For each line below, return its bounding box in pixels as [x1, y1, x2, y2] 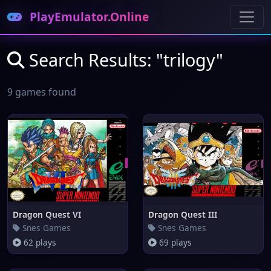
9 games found [7, 85, 76, 99]
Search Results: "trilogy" [25, 48, 223, 71]
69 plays [157, 237, 192, 248]
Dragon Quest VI [13, 209, 81, 220]
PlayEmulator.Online [27, 8, 149, 25]
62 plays [21, 237, 56, 248]
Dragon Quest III [148, 209, 217, 220]
